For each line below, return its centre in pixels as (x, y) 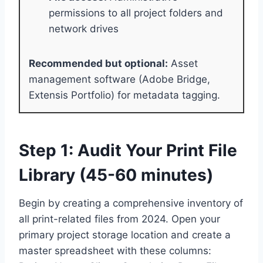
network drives (84, 28)
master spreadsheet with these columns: (115, 250)
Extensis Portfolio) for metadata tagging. (124, 95)
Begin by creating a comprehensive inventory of (131, 203)
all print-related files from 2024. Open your (119, 219)
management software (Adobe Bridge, (119, 79)
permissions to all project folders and (136, 13)
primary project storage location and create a (125, 235)
